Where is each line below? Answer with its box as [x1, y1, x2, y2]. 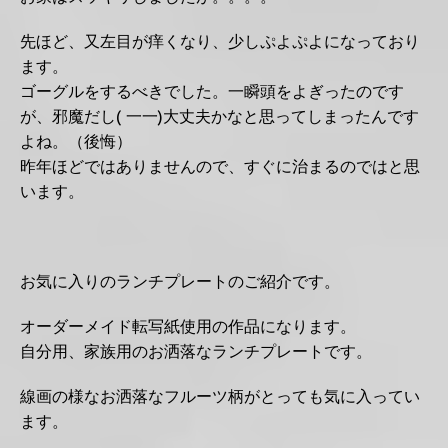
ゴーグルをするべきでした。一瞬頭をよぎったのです [20, 81, 404, 102]
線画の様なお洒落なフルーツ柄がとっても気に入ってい [20, 386, 420, 407]
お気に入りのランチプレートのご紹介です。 [20, 271, 340, 292]
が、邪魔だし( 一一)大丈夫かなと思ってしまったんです [20, 106, 419, 127]
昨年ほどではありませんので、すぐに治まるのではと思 [20, 156, 420, 177]
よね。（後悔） [20, 131, 132, 152]
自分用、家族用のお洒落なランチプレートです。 [20, 341, 372, 362]
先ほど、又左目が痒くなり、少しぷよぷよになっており [20, 31, 420, 52]
